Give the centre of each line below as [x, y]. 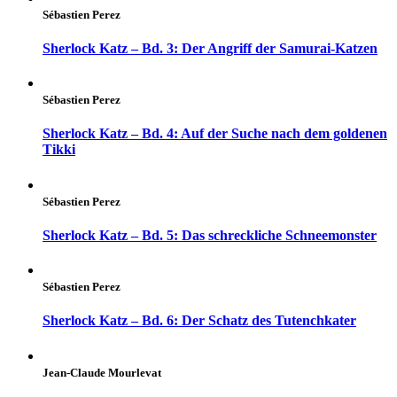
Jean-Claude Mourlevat [102, 372]
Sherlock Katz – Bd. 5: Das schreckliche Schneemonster [210, 235]
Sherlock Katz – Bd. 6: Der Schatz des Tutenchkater [199, 321]
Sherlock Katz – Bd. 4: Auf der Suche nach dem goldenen [215, 134]
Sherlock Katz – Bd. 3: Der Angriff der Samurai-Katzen [210, 48]
